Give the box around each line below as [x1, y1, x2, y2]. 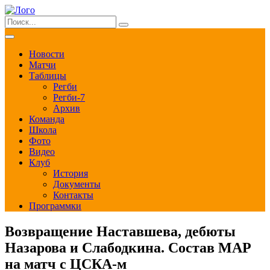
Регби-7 [53, 92, 85, 102]
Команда [29, 114, 64, 124]
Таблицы [29, 71, 66, 81]
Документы [53, 179, 101, 189]
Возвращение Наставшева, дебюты [5, 223, 236, 239]
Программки [29, 201, 81, 211]
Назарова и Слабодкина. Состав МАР [5, 239, 251, 256]
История [53, 168, 88, 178]
